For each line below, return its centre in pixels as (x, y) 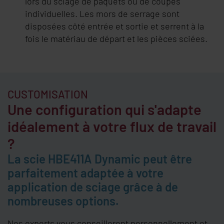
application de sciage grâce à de (93, 186)
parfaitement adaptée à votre (85, 172)
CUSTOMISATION (48, 94)
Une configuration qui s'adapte (104, 109)
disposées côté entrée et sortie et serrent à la (114, 26)
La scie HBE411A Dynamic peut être (100, 158)
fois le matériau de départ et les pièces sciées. (116, 38)
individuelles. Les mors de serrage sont (102, 13)
